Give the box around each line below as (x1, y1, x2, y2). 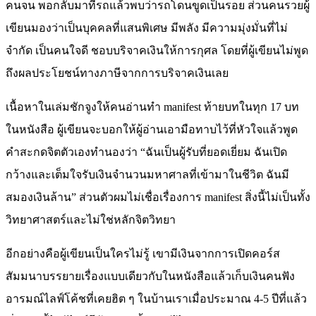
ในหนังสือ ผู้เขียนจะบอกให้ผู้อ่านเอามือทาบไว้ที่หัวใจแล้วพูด (6, 123, 298, 136)
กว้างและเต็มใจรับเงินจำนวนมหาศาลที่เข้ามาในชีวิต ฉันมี (6, 169, 289, 181)
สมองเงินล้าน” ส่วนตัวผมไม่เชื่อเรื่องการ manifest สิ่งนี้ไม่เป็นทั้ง (6, 191, 310, 204)
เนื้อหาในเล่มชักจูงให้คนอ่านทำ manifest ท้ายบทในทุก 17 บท (6, 101, 299, 114)
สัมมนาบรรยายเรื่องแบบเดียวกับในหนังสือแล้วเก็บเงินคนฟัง (6, 270, 295, 283)
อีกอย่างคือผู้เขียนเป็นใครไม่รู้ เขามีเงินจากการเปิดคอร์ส (6, 248, 280, 260)
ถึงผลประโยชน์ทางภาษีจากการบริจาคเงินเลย (6, 67, 229, 80)
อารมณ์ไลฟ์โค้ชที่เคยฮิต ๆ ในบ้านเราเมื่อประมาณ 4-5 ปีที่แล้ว (6, 293, 307, 305)
